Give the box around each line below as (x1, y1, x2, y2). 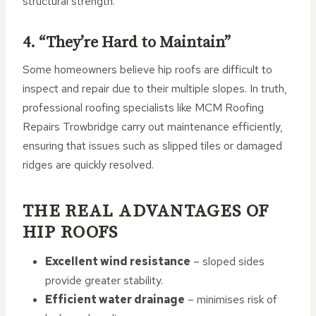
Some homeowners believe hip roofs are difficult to (23, 62, 272, 77)
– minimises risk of (185, 292, 277, 307)
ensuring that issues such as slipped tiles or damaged (23, 138, 282, 153)
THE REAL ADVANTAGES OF (23, 200, 269, 222)
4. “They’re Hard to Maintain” (23, 33, 231, 52)
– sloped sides (190, 254, 265, 269)
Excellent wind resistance (45, 254, 190, 269)
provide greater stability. (45, 273, 163, 288)
